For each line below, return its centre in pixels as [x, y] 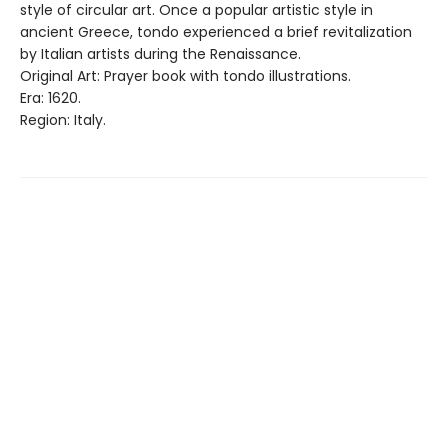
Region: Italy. [63, 120]
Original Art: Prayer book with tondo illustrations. [185, 76]
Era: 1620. [50, 98]
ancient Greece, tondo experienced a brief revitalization [216, 32]
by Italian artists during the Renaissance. [160, 54]
